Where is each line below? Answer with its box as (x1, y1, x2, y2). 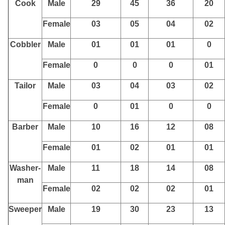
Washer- (10, 164, 41, 172)
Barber (12, 123, 38, 131)
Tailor (15, 81, 36, 90)
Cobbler (10, 40, 41, 49)
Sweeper (9, 205, 42, 213)
